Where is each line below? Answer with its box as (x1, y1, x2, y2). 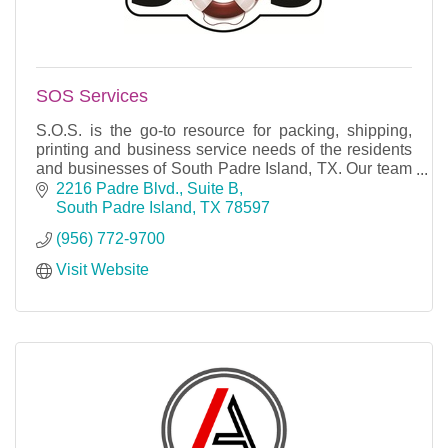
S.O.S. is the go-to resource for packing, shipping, (36, 122, 412, 140)
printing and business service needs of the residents (36, 141, 412, 159)
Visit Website (56, 261, 149, 279)
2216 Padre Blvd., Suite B (56, 180, 239, 198)
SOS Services (36, 86, 148, 107)
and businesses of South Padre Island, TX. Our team (36, 160, 412, 178)
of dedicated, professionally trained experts (36, 179, 339, 197)
